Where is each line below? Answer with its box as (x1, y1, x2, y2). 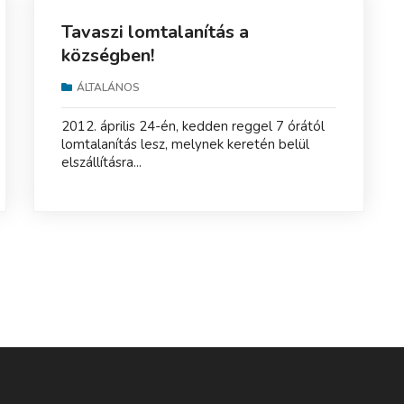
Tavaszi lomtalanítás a (60, 19, 249, 44)
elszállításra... (60, 152, 142, 171)
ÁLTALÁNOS (76, 79, 140, 95)
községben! (60, 42, 154, 68)
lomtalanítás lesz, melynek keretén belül (60, 134, 309, 153)
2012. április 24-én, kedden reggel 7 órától (60, 116, 325, 135)
